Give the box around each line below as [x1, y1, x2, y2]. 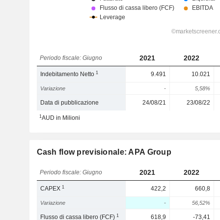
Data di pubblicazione [40, 99, 99, 106]
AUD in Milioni [41, 114, 80, 121]
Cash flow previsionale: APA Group [36, 148, 171, 156]
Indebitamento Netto [40, 71, 96, 78]
